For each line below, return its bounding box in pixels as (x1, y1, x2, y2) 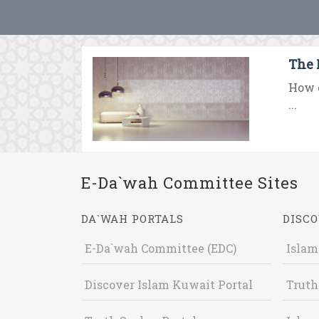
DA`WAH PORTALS (81, 211, 184, 226)
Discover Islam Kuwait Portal (85, 277, 253, 292)
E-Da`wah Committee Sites (81, 172, 298, 193)
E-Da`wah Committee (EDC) (85, 241, 236, 256)
